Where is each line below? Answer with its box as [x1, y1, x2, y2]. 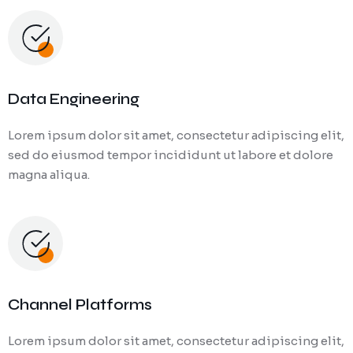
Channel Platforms [8, 295, 152, 314]
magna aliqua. [8, 167, 90, 183]
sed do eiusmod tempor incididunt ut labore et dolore [8, 147, 333, 163]
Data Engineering [8, 90, 139, 109]
